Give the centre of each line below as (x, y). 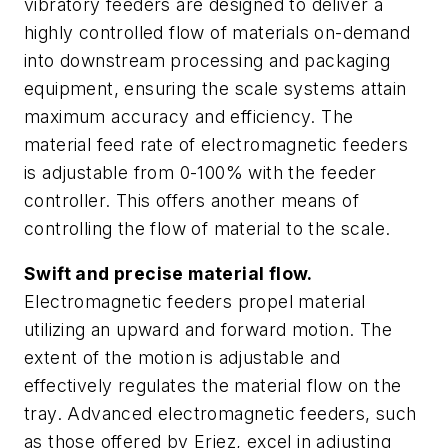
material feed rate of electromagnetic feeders (216, 144)
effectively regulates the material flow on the (213, 386)
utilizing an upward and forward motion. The (208, 330)
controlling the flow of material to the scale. (210, 228)
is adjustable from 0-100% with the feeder (200, 172)
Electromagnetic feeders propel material (195, 302)
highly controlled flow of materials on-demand (217, 32)
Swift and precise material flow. (168, 274)
